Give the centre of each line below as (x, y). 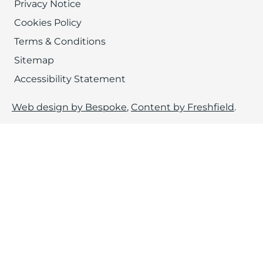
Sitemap (34, 60)
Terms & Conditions (60, 42)
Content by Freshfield (183, 107)
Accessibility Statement (70, 79)
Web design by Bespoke (69, 107)
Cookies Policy (48, 23)
